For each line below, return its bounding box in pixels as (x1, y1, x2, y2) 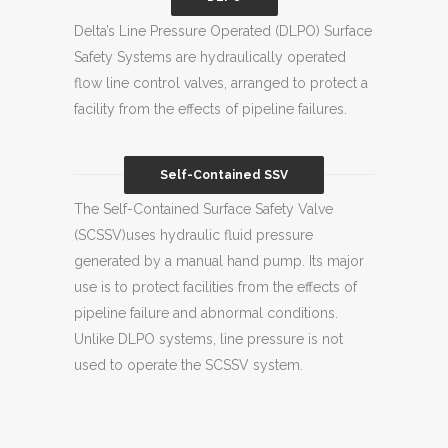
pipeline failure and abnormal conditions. (74, 305, 338, 321)
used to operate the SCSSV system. (74, 357, 303, 373)
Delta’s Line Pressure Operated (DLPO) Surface (74, 23, 372, 39)
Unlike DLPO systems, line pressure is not (74, 331, 343, 347)
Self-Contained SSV (160, 168, 288, 182)
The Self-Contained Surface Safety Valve (74, 201, 333, 217)
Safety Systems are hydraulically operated (74, 49, 346, 65)
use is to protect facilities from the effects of (74, 279, 357, 295)
